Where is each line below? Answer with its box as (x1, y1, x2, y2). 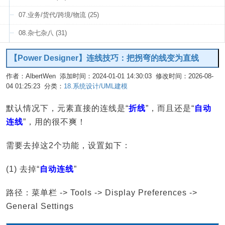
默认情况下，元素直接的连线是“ (6, 104, 129, 113)
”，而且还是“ (146, 104, 194, 113)
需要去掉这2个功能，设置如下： (6, 141, 131, 150)
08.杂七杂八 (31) (19, 29, 67, 37)
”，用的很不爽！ (23, 118, 86, 126)
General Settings (6, 202, 74, 210)
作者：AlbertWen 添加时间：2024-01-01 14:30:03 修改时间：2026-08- (6, 72, 213, 80)
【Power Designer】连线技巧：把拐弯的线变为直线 (10, 54, 199, 62)
